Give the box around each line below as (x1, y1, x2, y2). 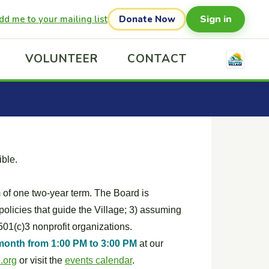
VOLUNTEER (25, 51, 99, 67)
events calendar (65, 255, 132, 265)
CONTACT (127, 51, 187, 67)
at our (139, 238, 163, 249)
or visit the (17, 255, 65, 265)
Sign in (199, 12, 232, 26)
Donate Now (118, 13, 175, 25)
